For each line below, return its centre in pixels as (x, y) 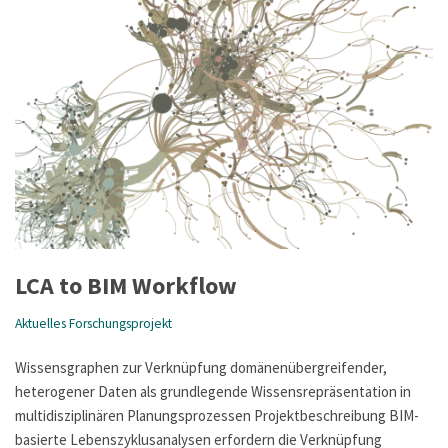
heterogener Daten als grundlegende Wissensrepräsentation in (213, 391)
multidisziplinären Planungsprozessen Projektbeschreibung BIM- (217, 415)
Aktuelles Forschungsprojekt (93, 323)
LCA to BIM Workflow (126, 285)
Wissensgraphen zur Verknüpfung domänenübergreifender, (201, 367)
